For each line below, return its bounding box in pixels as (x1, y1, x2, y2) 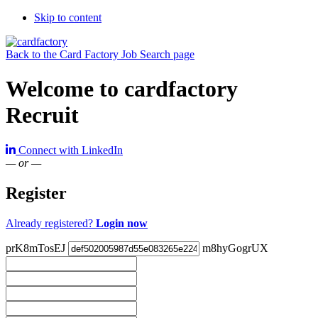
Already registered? (6, 216, 96, 229)
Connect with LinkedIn (18, 143, 123, 156)
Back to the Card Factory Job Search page (6, 48, 194, 60)
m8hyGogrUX (202, 241, 268, 254)
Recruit (6, 102, 79, 128)
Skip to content (34, 11, 102, 23)
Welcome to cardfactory (6, 76, 238, 102)
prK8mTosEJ (6, 241, 65, 254)
